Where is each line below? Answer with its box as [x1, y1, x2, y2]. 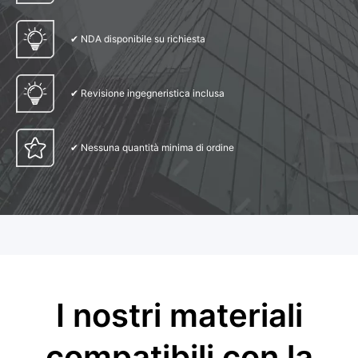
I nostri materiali [55, 295, 303, 335]
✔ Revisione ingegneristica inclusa [70, 86, 227, 99]
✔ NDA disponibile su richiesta [70, 32, 208, 45]
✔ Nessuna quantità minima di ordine [70, 141, 237, 153]
